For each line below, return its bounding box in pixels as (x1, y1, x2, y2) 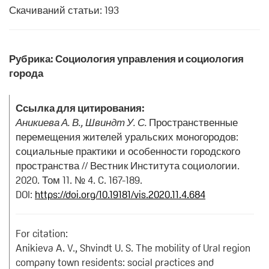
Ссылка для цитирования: (16, 101, 145, 115)
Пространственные (149, 115, 238, 129)
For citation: (16, 226, 68, 240)
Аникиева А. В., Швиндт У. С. (16, 115, 149, 129)
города (9, 66, 43, 80)
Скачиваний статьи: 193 (9, 3, 119, 17)
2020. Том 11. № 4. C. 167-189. (16, 173, 142, 187)
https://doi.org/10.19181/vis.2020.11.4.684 (35, 187, 205, 201)
